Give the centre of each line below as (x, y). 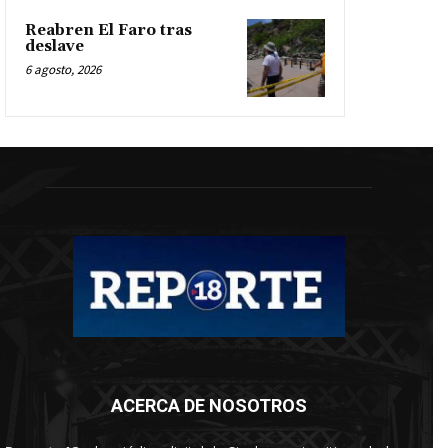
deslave (54, 47)
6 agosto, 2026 (63, 70)
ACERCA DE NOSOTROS (209, 405)
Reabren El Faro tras (108, 31)
